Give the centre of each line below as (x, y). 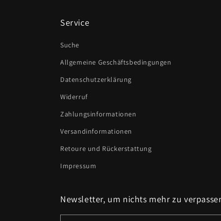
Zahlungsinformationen (98, 114)
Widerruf (74, 97)
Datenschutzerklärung (96, 79)
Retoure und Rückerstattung (106, 148)
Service (75, 22)
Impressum (78, 166)
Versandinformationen (96, 131)
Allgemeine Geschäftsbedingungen (116, 62)
